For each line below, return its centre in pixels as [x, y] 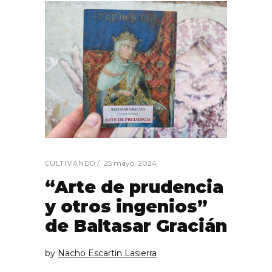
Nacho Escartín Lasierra [107, 253]
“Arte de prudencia [134, 187]
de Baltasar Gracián [136, 226]
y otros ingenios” [126, 206]
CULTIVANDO [70, 163]
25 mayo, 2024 [130, 163]
